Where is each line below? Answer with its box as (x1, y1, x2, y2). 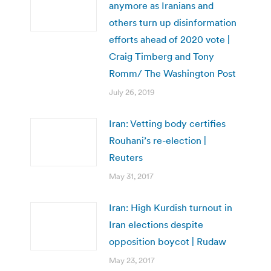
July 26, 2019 (109, 87, 155, 97)
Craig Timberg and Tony (109, 50, 214, 62)
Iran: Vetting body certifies (109, 117, 226, 129)
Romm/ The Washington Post (109, 67, 236, 79)
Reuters (109, 151, 143, 163)
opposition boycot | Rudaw (109, 235, 226, 247)
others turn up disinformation (109, 16, 237, 28)
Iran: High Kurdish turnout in (109, 201, 232, 214)
